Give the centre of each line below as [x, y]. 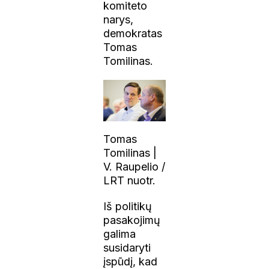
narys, [119, 19]
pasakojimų [132, 220]
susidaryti [127, 248]
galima [120, 234]
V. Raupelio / [134, 167]
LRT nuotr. [130, 181]
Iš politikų [128, 207]
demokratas [133, 33]
